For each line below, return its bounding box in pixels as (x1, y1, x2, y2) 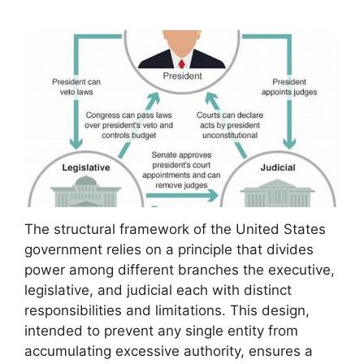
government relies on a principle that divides (24, 241, 314, 258)
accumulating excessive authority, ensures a (24, 343, 313, 360)
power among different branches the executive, (24, 262, 335, 279)
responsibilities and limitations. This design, (24, 302, 310, 319)
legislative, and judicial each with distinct (24, 282, 292, 299)
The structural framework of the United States (24, 221, 326, 238)
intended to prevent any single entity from (24, 323, 298, 340)
